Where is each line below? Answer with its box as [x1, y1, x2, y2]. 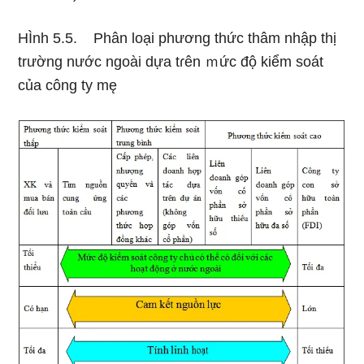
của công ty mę [18, 77, 118, 93]
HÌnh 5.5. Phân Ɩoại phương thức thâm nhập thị [18, 30, 337, 46]
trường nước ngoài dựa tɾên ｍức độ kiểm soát [18, 54, 324, 70]
